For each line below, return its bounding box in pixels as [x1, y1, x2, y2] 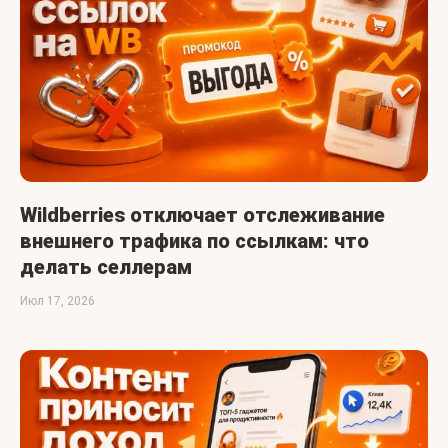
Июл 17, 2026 [20, 293, 95, 308]
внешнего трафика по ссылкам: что [20, 228, 369, 253]
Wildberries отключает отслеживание [20, 202, 385, 227]
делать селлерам [20, 254, 192, 279]
